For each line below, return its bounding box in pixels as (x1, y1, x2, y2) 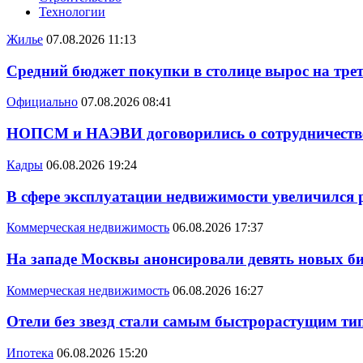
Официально (6, 95, 78, 109)
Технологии (39, 5, 105, 19)
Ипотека (6, 346, 53, 361)
